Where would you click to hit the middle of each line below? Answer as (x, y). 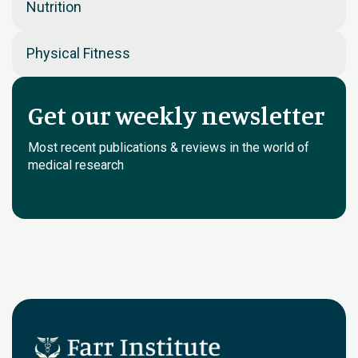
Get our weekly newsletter (176, 115)
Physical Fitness (78, 53)
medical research (76, 165)
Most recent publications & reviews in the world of (169, 147)
